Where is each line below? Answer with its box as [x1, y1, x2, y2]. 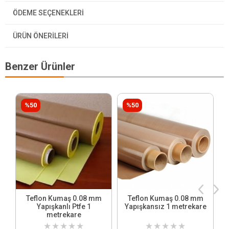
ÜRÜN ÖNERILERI [13, 32, 68, 40]
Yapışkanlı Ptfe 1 [36, 202, 91, 211]
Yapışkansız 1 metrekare [124, 202, 207, 211]
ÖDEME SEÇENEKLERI [13, 9, 84, 17]
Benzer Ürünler [5, 60, 75, 73]
